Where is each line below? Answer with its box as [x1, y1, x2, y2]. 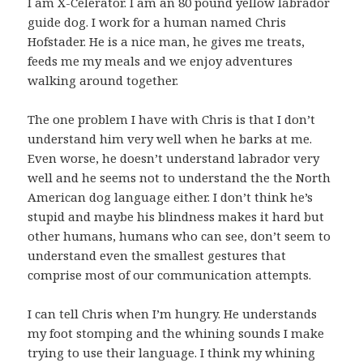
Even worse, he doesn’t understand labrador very [28, 150, 320, 167]
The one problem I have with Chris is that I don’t [28, 111, 316, 128]
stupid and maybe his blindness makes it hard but [28, 208, 325, 225]
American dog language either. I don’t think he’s [28, 189, 314, 206]
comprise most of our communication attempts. [28, 267, 312, 284]
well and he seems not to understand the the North [28, 169, 331, 186]
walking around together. [28, 72, 179, 89]
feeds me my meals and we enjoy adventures [28, 53, 293, 70]
